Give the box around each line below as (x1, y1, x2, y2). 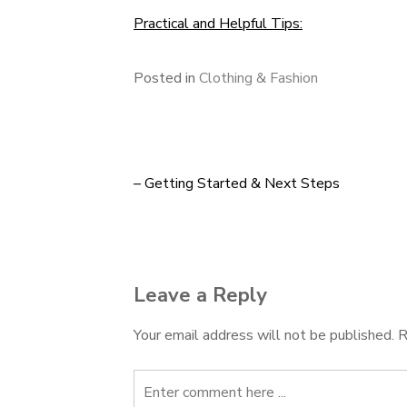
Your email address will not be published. (134, 325, 394, 345)
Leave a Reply (134, 282, 267, 309)
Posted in (134, 68, 199, 88)
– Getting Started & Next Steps (134, 174, 340, 194)
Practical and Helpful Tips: (134, 14, 303, 34)
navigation (133, 221, 258, 255)
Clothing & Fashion (199, 68, 318, 88)
